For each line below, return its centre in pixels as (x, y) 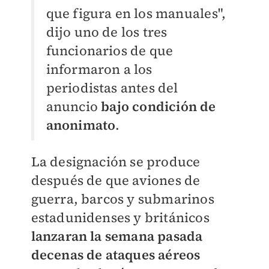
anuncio (74, 107)
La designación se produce (116, 162)
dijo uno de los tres (107, 32)
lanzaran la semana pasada (117, 236)
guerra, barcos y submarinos (122, 199)
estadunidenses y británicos (120, 218)
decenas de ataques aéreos (116, 255)
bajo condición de (159, 107)
